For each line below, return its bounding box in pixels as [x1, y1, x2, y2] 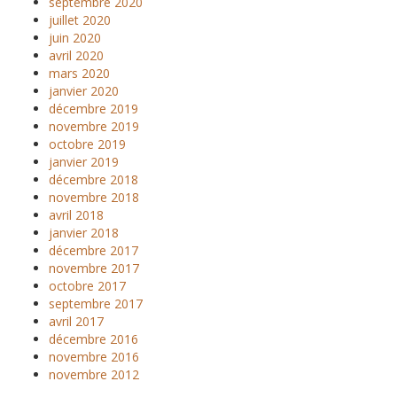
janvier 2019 [49, 153, 119, 170]
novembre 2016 [49, 348, 139, 365]
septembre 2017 [49, 295, 143, 312]
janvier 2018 [49, 224, 119, 241]
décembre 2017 [49, 242, 138, 259]
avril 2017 [49, 313, 104, 330]
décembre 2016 [49, 331, 138, 347]
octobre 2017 [49, 277, 126, 294]
